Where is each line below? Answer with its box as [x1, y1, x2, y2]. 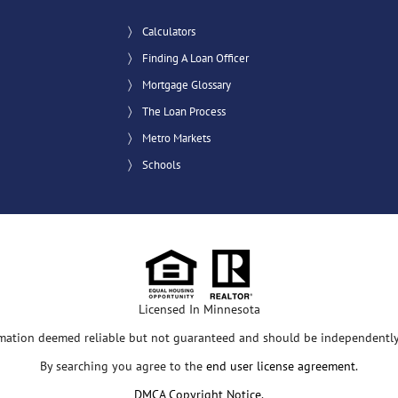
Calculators [142, 24, 195, 39]
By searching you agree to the [40, 358, 206, 374]
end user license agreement [206, 358, 355, 374]
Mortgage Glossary [142, 77, 231, 92]
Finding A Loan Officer [142, 51, 249, 66]
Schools [142, 157, 180, 172]
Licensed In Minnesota [138, 301, 260, 317]
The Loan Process [142, 104, 226, 119]
